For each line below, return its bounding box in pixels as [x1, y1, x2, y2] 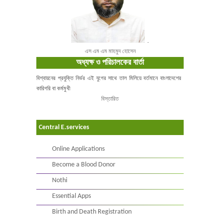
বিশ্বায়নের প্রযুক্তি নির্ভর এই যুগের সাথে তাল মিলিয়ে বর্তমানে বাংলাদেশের [36, 76, 181, 82]
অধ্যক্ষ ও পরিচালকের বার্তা [76, 58, 144, 67]
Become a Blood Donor [52, 161, 115, 168]
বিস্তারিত [101, 96, 119, 102]
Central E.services [39, 124, 89, 131]
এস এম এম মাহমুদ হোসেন [84, 49, 136, 55]
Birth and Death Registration [52, 208, 132, 216]
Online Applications [52, 145, 105, 153]
